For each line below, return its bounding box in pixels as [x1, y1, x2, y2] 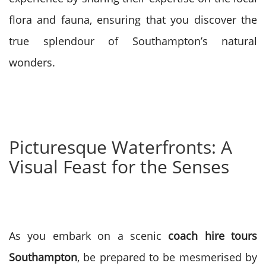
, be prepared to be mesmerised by [77, 250, 257, 264]
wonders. [9, 55, 55, 69]
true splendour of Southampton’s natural [9, 34, 257, 48]
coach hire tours [168, 229, 257, 243]
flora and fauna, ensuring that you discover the [9, 12, 257, 27]
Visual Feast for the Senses [9, 154, 229, 179]
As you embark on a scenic [9, 229, 169, 243]
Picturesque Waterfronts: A [9, 135, 232, 159]
